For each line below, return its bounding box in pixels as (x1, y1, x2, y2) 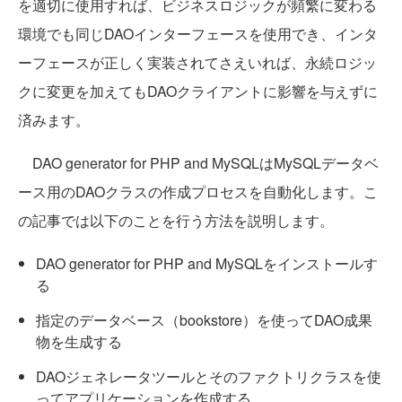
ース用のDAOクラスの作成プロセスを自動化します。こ (18, 181, 378, 203)
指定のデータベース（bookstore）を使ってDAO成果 (36, 310, 372, 331)
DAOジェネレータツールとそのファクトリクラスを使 (36, 366, 381, 388)
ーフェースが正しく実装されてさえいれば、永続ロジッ (18, 52, 377, 74)
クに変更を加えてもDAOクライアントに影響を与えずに (18, 81, 378, 102)
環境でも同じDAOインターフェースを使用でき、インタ (18, 23, 378, 45)
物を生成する (36, 331, 122, 353)
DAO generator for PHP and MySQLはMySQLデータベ (18, 153, 379, 174)
